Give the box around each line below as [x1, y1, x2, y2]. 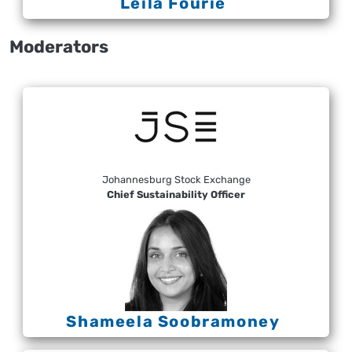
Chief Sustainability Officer [107, 188, 245, 200]
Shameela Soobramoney [66, 312, 280, 332]
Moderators [9, 36, 108, 58]
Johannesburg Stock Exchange [101, 173, 251, 185]
